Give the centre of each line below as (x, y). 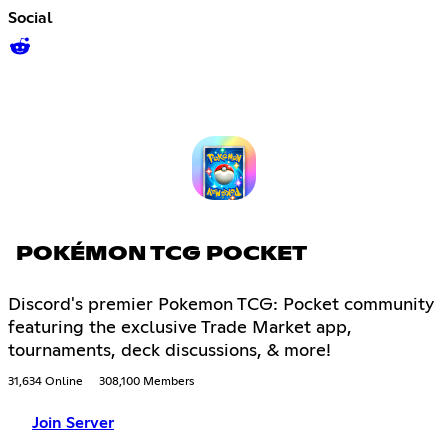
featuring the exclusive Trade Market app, (180, 328)
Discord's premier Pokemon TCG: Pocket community (221, 305)
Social (30, 18)
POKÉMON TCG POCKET (161, 254)
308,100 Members (146, 382)
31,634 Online (45, 382)
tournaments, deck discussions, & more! (169, 351)
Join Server (73, 423)
